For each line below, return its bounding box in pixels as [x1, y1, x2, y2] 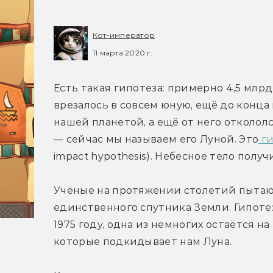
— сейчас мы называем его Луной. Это [54, 133, 259, 146]
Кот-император [93, 30, 155, 40]
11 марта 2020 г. [93, 48, 152, 57]
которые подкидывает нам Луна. [54, 236, 232, 248]
